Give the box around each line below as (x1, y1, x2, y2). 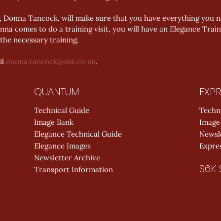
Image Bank (34, 117, 74, 127)
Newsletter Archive (34, 153, 100, 162)
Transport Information (34, 165, 113, 174)
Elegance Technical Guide (34, 129, 122, 139)
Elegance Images (34, 141, 91, 150)
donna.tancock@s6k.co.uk (6, 57, 96, 66)
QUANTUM (34, 85, 79, 99)
